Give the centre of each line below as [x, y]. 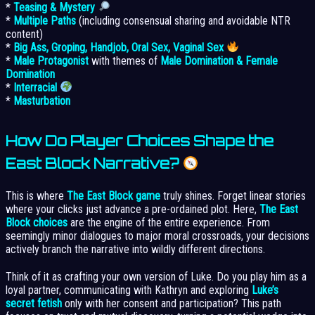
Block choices [37, 222]
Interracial [35, 87]
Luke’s [265, 290]
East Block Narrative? [94, 163]
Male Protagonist [51, 60]
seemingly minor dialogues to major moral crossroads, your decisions [157, 236]
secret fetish [34, 303]
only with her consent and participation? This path [172, 303]
